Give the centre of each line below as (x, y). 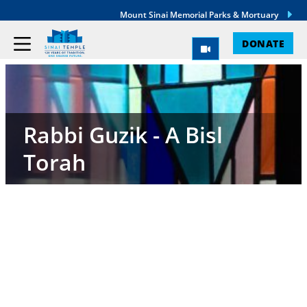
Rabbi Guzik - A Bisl (123, 135)
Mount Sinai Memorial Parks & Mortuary (199, 15)
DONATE (263, 43)
